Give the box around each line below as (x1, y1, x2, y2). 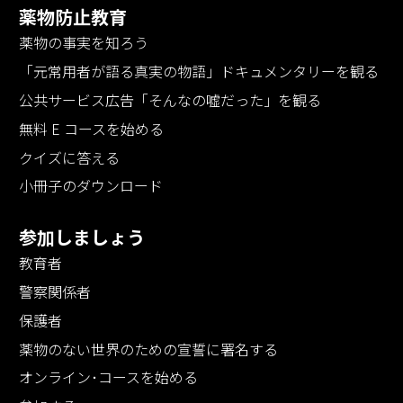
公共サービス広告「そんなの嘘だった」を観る (19, 89, 321, 112)
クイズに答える (19, 146, 120, 168)
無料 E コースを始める (19, 117, 164, 139)
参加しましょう (19, 224, 145, 251)
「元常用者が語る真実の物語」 (19, 60, 220, 83)
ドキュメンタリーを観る (220, 60, 379, 83)
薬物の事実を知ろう (19, 31, 148, 54)
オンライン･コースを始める (19, 366, 198, 389)
